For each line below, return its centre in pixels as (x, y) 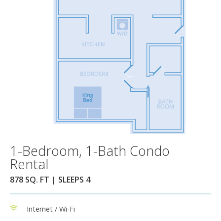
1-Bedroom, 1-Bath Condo (90, 150)
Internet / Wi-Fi (51, 209)
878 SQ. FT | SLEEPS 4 (50, 179)
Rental (29, 164)
